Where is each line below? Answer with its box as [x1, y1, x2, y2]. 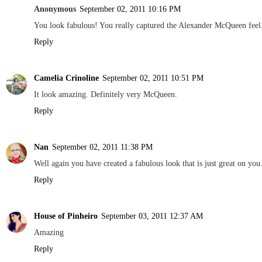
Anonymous [34, 4, 76, 14]
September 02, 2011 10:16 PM [80, 4, 181, 14]
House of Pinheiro [34, 211, 98, 220]
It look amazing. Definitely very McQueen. [34, 89, 177, 99]
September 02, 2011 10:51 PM [102, 73, 204, 83]
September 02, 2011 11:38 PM [52, 142, 153, 152]
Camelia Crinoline [34, 73, 99, 83]
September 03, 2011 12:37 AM [101, 211, 203, 220]
